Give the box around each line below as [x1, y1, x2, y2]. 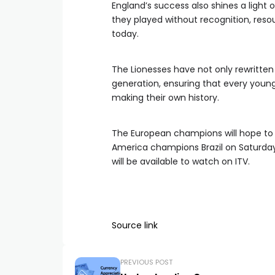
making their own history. [112, 91, 219, 104]
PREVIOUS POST [120, 257, 172, 267]
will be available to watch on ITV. [112, 155, 250, 168]
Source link [112, 219, 158, 231]
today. [112, 28, 139, 40]
